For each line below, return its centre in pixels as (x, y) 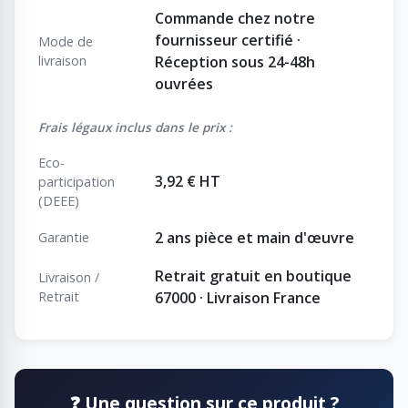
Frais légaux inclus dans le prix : (135, 127)
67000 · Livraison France (238, 298)
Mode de (66, 42)
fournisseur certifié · (228, 41)
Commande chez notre (235, 19)
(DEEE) (59, 201)
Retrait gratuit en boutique (253, 276)
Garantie (64, 238)
